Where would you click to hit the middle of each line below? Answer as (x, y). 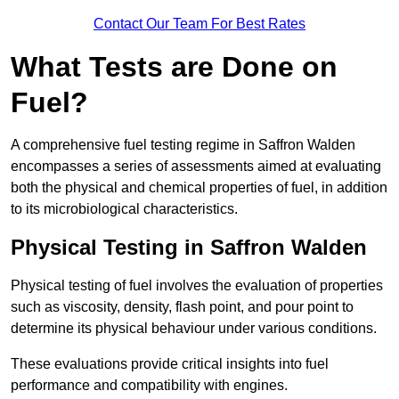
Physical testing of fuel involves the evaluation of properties (197, 286)
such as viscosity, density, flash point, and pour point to (182, 307)
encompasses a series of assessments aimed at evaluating (196, 167)
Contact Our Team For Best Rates (199, 24)
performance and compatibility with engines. (149, 386)
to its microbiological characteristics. (124, 209)
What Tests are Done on (174, 67)
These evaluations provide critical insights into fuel (170, 364)
